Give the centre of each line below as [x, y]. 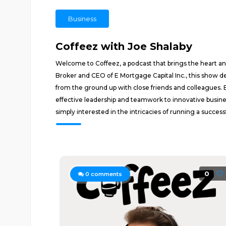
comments [105, 174]
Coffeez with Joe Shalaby [124, 46]
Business [82, 19]
